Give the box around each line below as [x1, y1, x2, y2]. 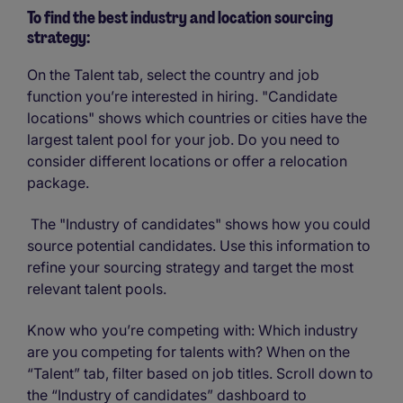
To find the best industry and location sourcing [27, 6, 333, 29]
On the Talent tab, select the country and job [27, 65, 319, 84]
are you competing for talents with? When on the [27, 342, 350, 361]
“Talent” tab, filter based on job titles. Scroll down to [27, 363, 373, 382]
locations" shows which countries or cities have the [27, 108, 367, 127]
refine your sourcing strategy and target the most [27, 257, 354, 276]
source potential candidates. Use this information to [27, 236, 371, 255]
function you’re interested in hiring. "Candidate [27, 86, 337, 105]
